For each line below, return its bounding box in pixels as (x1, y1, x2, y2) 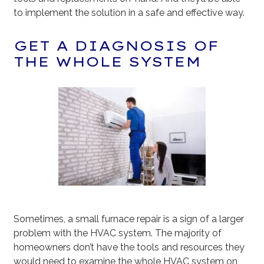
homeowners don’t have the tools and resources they (14, 242, 245, 253)
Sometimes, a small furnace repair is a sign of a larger (14, 213, 245, 225)
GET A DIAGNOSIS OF (14, 37, 219, 55)
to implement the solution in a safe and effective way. (14, 7, 245, 19)
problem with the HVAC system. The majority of (14, 227, 222, 239)
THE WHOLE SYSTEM (14, 53, 202, 71)
